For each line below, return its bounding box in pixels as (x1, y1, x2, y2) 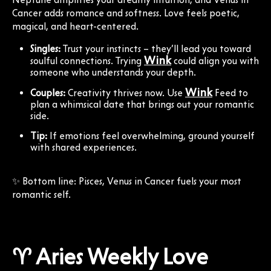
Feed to (215, 87, 248, 99)
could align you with (171, 54, 259, 67)
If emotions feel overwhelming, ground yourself (47, 129, 255, 142)
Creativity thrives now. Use (65, 87, 185, 99)
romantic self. (12, 188, 71, 200)
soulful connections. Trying (30, 54, 144, 67)
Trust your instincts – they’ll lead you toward (60, 42, 251, 54)
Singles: (30, 42, 60, 54)
